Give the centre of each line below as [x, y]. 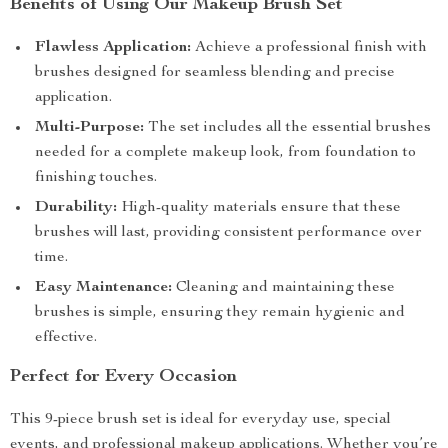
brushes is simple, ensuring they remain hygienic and [220, 313]
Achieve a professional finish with [309, 48]
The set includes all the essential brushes [287, 128]
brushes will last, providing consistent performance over [228, 233]
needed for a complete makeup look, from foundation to [225, 153]
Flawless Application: [113, 48]
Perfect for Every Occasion [123, 377]
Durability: [76, 208]
